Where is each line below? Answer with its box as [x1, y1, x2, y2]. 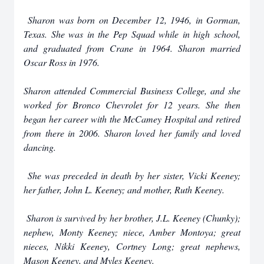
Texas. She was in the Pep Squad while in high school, [24, 28, 240, 40]
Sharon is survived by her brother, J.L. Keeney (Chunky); [24, 212, 240, 224]
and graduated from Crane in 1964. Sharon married [24, 42, 240, 54]
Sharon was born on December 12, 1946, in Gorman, [24, 14, 240, 26]
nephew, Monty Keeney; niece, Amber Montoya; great [24, 226, 240, 238]
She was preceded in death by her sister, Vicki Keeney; [24, 169, 240, 181]
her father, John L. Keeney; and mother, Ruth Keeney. [24, 183, 225, 196]
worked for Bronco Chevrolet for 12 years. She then [24, 98, 240, 111]
